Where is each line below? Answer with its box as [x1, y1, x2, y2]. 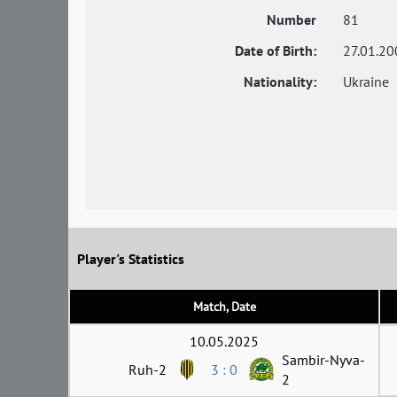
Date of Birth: [235, 42, 316, 59]
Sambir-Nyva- [281, 351, 365, 369]
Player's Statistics [77, 249, 184, 268]
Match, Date [192, 299, 256, 315]
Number [267, 11, 316, 28]
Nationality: [244, 73, 316, 90]
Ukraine [343, 73, 389, 90]
